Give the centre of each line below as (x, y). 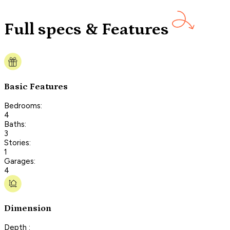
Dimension (28, 209)
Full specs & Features (87, 30)
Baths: (15, 124)
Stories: (17, 142)
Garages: (20, 161)
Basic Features (36, 87)
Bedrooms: (23, 106)
